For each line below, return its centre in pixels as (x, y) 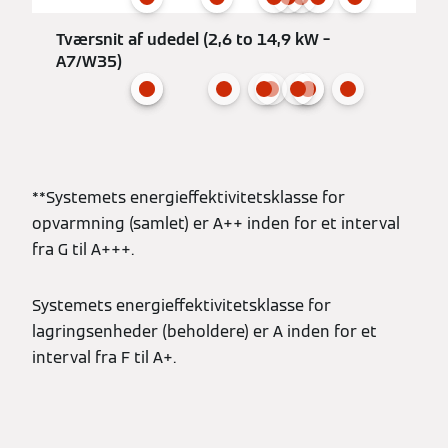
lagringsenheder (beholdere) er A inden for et (204, 332)
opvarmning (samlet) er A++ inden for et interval (216, 224)
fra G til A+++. (83, 250)
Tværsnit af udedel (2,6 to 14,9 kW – (193, 40)
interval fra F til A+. (104, 358)
